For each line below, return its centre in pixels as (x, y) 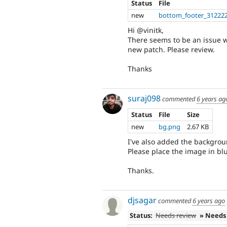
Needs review (176, 216)
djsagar (142, 200)
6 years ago (209, 200)
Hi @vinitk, (146, 30)
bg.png (170, 127)
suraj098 (144, 98)
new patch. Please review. (171, 49)
